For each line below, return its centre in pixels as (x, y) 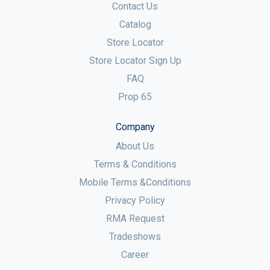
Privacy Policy (135, 201)
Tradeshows (135, 237)
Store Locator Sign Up (135, 61)
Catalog (135, 25)
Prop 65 (135, 97)
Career (135, 255)
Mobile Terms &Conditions (135, 183)
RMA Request (135, 219)
